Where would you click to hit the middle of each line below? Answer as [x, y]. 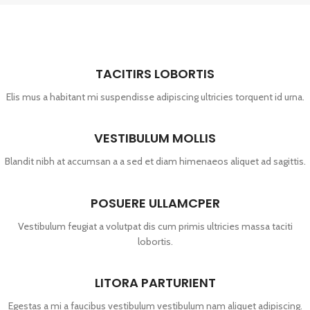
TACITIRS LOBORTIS [155, 73]
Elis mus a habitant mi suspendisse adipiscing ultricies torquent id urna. [155, 97]
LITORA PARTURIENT [155, 283]
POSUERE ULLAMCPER [155, 203]
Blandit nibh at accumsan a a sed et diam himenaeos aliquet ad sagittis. [155, 162]
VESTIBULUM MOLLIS [155, 138]
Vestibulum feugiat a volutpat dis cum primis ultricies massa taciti [155, 226]
